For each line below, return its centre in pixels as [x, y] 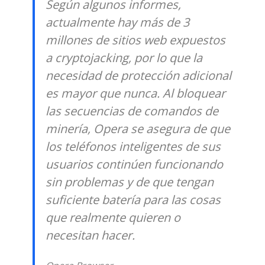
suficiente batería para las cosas [133, 200]
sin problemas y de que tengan [129, 182]
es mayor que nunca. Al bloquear [135, 93]
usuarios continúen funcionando [134, 164]
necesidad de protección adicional [138, 76]
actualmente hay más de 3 [117, 22]
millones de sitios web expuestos [135, 40]
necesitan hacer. [90, 235]
